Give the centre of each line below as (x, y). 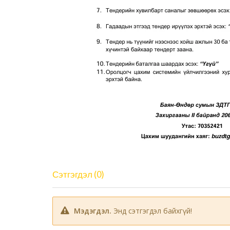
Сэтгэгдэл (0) (81, 175)
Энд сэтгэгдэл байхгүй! (153, 211)
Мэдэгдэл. (94, 211)
